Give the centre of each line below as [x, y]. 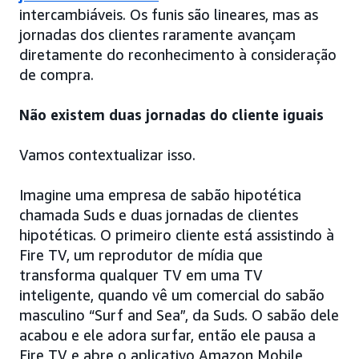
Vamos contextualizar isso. [107, 155]
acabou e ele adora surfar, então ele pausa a [167, 335]
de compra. [56, 75]
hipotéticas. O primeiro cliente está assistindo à [177, 235]
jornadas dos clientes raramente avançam [157, 35]
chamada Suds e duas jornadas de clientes [159, 215]
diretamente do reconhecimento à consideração [178, 55]
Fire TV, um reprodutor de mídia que [141, 255]
